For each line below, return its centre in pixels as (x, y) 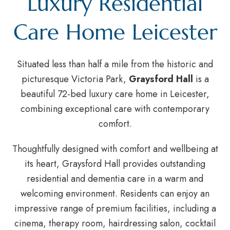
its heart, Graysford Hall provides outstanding (115, 164)
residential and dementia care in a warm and (115, 179)
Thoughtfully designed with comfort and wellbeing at (115, 149)
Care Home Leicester (115, 32)
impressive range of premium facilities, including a (115, 209)
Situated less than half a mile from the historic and (115, 64)
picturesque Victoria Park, (75, 79)
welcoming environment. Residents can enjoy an (115, 194)
